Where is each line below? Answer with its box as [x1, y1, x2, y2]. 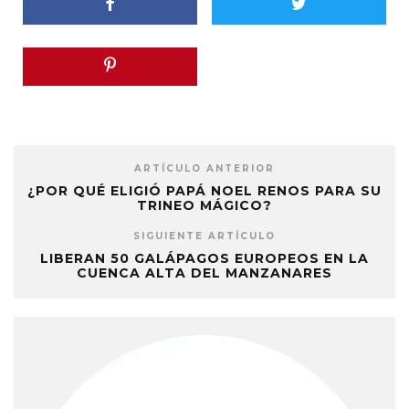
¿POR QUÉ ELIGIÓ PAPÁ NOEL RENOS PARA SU [27, 183, 382, 200]
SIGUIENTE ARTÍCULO [133, 230, 276, 243]
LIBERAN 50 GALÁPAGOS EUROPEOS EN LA [40, 250, 369, 267]
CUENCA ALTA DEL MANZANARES [77, 265, 332, 282]
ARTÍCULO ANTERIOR [134, 163, 275, 175]
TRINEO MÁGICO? [137, 197, 272, 215]
